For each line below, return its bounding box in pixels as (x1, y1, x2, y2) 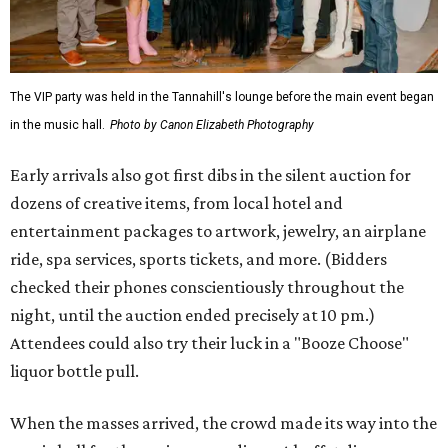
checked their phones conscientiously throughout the (10, 277, 404, 298)
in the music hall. (10, 118, 105, 133)
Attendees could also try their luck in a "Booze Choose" (10, 333, 409, 354)
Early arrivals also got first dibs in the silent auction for (10, 165, 411, 186)
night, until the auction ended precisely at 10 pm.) (10, 305, 375, 326)
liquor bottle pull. (10, 361, 139, 382)
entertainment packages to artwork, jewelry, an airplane (10, 221, 426, 242)
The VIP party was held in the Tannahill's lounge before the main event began (10, 90, 434, 105)
